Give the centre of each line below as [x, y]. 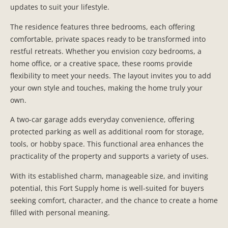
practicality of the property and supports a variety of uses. [109, 156]
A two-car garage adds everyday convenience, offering [102, 120]
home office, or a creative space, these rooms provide [101, 63]
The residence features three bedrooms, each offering [103, 26]
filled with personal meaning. [60, 212]
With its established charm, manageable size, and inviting [109, 176]
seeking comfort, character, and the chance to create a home [114, 200]
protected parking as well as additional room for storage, [107, 132]
